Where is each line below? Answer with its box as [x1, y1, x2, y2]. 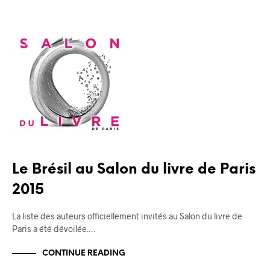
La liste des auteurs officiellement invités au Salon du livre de [12, 211, 242, 222]
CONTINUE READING [42, 249, 125, 257]
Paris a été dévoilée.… [12, 224, 95, 234]
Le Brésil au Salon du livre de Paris [12, 162, 256, 178]
